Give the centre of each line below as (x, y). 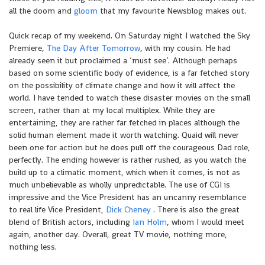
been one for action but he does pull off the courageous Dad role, (130, 147)
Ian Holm (150, 222)
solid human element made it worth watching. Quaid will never (124, 135)
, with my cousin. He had (185, 48)
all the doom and (41, 11)
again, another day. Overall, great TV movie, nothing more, (118, 234)
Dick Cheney (128, 209)
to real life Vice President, (57, 209)
